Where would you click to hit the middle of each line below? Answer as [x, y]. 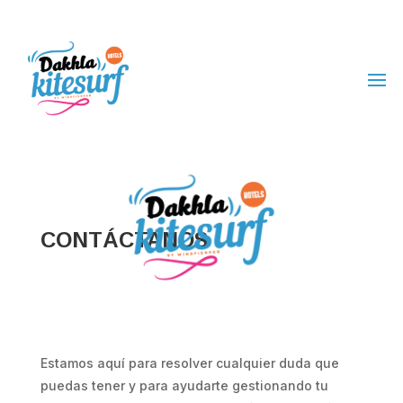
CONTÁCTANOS [124, 240]
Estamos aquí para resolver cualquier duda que [189, 363]
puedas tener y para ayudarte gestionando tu [184, 386]
